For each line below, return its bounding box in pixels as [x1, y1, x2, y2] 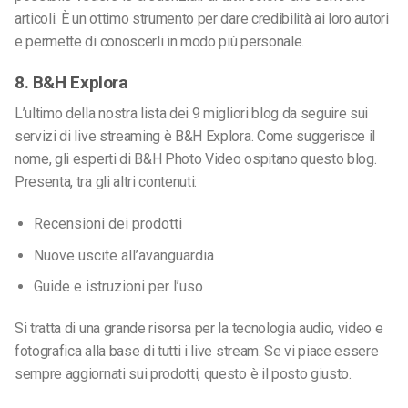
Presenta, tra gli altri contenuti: [15, 173, 198, 191]
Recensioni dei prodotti [33, 215, 182, 233]
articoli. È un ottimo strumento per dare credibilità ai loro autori [15, 9, 389, 27]
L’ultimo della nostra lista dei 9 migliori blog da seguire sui [15, 105, 369, 123]
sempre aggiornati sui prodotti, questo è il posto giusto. [15, 365, 352, 383]
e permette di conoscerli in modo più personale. [15, 32, 304, 50]
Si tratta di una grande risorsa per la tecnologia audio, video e [15, 320, 383, 338]
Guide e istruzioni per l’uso [33, 278, 203, 296]
